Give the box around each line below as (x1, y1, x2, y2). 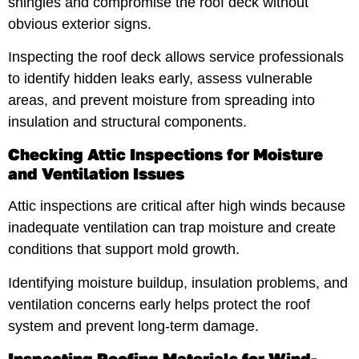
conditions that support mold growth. (8, 241, 240, 258)
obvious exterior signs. (8, 15, 151, 32)
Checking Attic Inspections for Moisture (8, 144, 323, 164)
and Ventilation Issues (8, 163, 184, 184)
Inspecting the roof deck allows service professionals (8, 48, 344, 65)
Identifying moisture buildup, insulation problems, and (8, 274, 348, 291)
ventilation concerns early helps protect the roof (8, 296, 310, 313)
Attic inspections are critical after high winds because (8, 198, 345, 215)
